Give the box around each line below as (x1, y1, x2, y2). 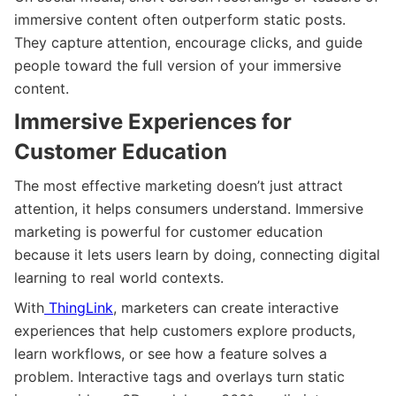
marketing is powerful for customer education (14, 222, 323, 240)
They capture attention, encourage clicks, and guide (14, 33, 362, 51)
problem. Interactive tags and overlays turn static (14, 367, 345, 385)
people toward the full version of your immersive (14, 56, 341, 74)
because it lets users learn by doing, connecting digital (14, 245, 380, 263)
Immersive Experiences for (14, 108, 292, 134)
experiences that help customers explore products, (14, 321, 355, 339)
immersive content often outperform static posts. (14, 10, 346, 28)
